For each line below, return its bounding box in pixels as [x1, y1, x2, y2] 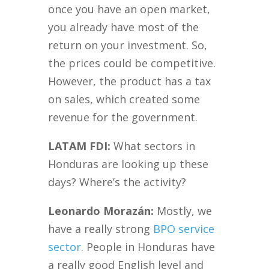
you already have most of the [48, 20, 199, 35]
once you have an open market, [48, 2, 211, 17]
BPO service [153, 222, 215, 237]
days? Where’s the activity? [48, 175, 187, 190]
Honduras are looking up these [48, 157, 209, 172]
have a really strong [48, 222, 154, 237]
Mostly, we [154, 204, 213, 219]
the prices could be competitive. [48, 56, 216, 71]
